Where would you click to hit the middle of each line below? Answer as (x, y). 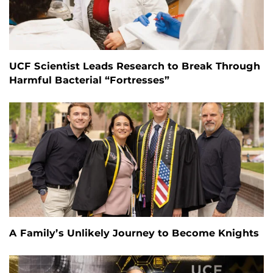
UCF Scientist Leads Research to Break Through (135, 66)
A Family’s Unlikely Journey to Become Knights (134, 233)
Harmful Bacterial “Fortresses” (89, 80)
